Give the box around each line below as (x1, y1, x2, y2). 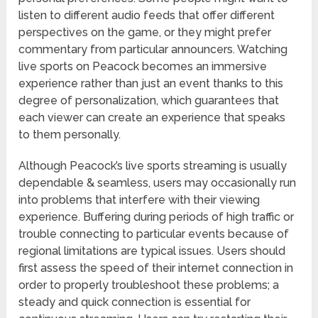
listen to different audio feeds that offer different (18, 9, 275, 23)
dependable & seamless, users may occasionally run (18, 176, 297, 190)
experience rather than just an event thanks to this (18, 77, 284, 91)
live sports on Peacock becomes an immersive (18, 60, 268, 74)
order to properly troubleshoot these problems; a (18, 278, 280, 292)
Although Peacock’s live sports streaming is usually (18, 159, 287, 173)
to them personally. (18, 128, 121, 142)
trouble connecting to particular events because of (18, 227, 290, 241)
